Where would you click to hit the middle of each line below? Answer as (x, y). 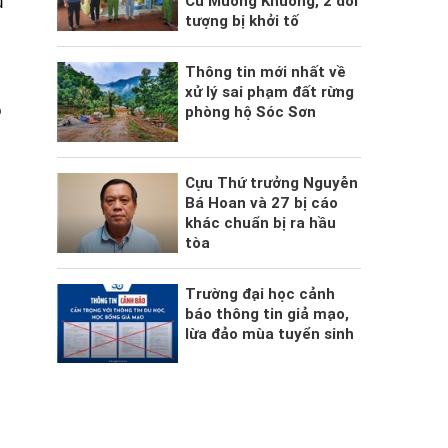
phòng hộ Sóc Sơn (250, 112)
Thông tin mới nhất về (265, 72)
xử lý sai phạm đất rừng (269, 92)
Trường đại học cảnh (259, 293)
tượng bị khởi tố (241, 21)
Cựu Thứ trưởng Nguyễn (271, 182)
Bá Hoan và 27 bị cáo (261, 202)
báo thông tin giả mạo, (266, 313)
